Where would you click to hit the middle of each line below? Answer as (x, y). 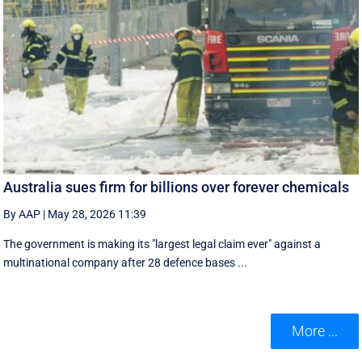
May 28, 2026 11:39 (97, 214)
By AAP (22, 214)
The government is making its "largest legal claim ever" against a (162, 244)
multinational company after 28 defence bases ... (126, 262)
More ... (314, 331)
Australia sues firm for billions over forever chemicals (177, 187)
